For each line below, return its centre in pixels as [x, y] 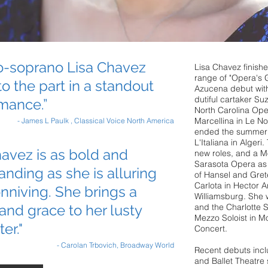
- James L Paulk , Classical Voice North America [96, 121]
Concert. [211, 229]
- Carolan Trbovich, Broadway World [115, 245]
